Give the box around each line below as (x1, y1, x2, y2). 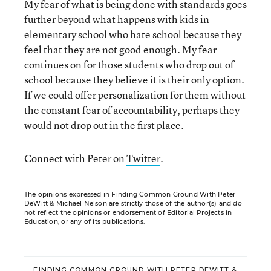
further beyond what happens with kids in (24, 12, 209, 26)
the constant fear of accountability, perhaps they (24, 103, 240, 117)
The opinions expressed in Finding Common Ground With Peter (24, 191, 236, 198)
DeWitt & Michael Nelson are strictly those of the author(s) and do (24, 200, 242, 207)
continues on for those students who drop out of (24, 57, 234, 71)
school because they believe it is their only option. (24, 73, 244, 87)
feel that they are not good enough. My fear (24, 42, 217, 56)
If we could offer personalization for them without (24, 88, 246, 102)
